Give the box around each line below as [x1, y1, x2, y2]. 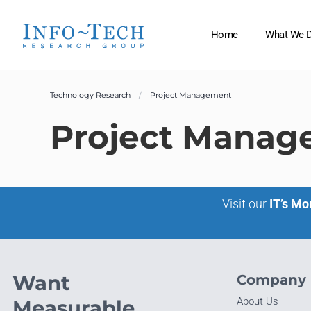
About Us [236, 294, 278, 308]
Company [236, 270, 306, 288]
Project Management [150, 90, 231, 100]
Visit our [221, 196, 267, 212]
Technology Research [50, 90, 131, 100]
